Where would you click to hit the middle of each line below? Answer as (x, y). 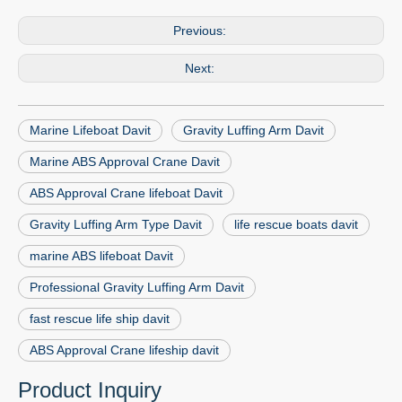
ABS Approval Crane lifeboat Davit (126, 193)
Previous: (201, 31)
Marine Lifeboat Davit (90, 131)
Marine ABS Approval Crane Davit (125, 162)
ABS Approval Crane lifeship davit (124, 350)
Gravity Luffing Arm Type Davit (116, 225)
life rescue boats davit (296, 225)
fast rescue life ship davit (100, 319)
